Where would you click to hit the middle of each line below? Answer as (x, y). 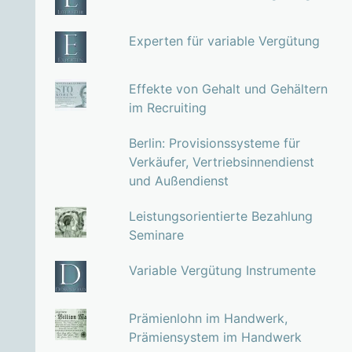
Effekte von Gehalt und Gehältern (228, 89)
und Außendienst (178, 181)
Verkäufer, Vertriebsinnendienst (221, 162)
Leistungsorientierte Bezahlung (220, 216)
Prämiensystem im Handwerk (215, 337)
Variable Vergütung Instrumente (222, 271)
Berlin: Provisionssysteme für (214, 143)
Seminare (156, 235)
